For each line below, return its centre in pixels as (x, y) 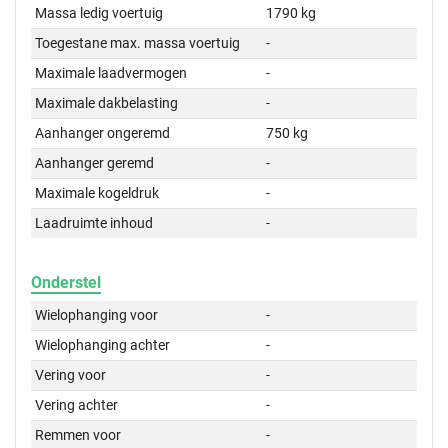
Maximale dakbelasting (107, 103)
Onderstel (66, 283)
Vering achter (77, 405)
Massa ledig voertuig (99, 13)
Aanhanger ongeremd (103, 133)
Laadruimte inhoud (94, 223)
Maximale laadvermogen (111, 73)
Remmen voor (78, 435)
